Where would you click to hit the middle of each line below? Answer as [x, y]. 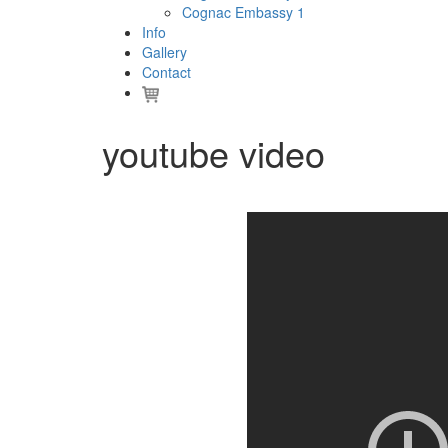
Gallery [164, 52]
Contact [166, 72]
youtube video [213, 152]
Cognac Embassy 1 [243, 12]
